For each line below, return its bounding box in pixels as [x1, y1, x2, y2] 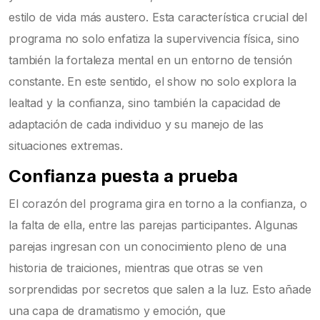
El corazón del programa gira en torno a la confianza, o [9, 196, 307, 211]
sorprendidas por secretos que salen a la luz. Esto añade [9, 282, 311, 297]
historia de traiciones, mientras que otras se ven [9, 261, 263, 276]
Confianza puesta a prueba [9, 166, 239, 187]
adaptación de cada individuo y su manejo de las [9, 117, 264, 132]
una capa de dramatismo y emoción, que [9, 304, 226, 319]
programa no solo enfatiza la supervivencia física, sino [9, 31, 299, 46]
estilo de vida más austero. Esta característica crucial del [9, 10, 308, 25]
